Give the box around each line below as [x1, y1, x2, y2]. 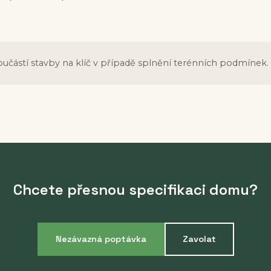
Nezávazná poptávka [55, 233, 146, 245]
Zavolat [182, 233, 216, 245]
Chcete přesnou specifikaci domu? [13, 180, 258, 200]
